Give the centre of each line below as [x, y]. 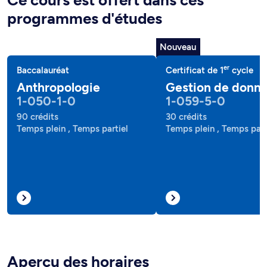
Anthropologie [58, 87]
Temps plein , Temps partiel [72, 129]
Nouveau [178, 47]
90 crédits [38, 117]
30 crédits [186, 117]
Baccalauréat [43, 70]
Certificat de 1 [195, 70]
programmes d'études [85, 18]
